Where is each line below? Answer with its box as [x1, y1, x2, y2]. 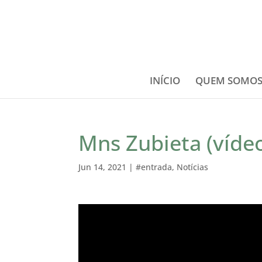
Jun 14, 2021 [78, 161, 127, 173]
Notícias [177, 161, 209, 173]
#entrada [136, 161, 173, 173]
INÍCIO [150, 74, 180, 87]
